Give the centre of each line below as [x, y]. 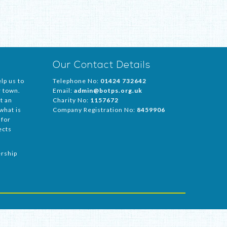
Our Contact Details [102, 65]
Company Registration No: [95, 110]
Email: [63, 90]
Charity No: [71, 100]
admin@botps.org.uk [108, 90]
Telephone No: [77, 81]
